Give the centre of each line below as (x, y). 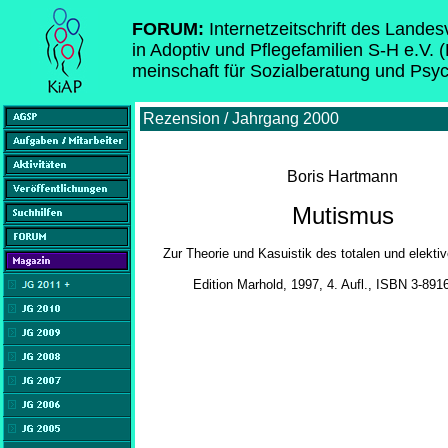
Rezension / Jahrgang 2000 (241, 118)
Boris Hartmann (342, 176)
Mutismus (342, 215)
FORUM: (170, 29)
